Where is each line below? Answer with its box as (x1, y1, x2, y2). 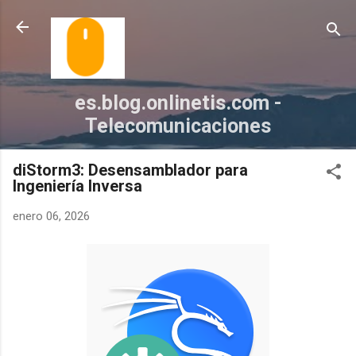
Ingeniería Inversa (13, 176, 142, 196)
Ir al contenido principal (118, 13, 238, 27)
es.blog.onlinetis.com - (74, 91, 282, 115)
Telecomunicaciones (85, 114, 271, 138)
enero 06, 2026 (13, 209, 90, 224)
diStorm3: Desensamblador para (13, 161, 248, 180)
